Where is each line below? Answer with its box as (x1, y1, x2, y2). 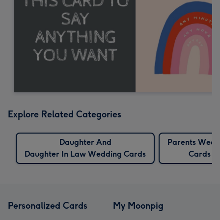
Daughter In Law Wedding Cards (25, 149, 146, 159)
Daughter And (59, 137, 111, 147)
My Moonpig (113, 200, 164, 211)
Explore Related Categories (8, 109, 121, 120)
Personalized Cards (8, 200, 87, 211)
